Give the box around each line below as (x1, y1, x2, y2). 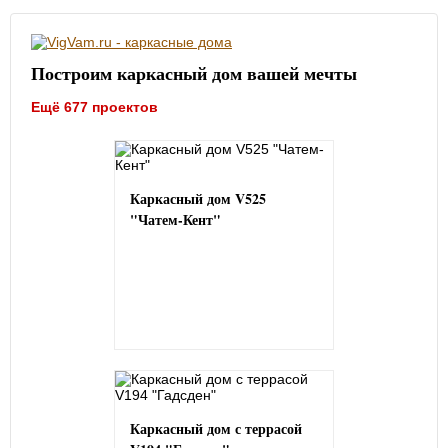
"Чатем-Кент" (130, 209, 221, 230)
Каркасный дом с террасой (130, 418, 302, 439)
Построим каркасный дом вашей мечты (31, 60, 357, 86)
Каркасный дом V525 (130, 188, 266, 209)
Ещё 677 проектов (31, 98, 158, 115)
